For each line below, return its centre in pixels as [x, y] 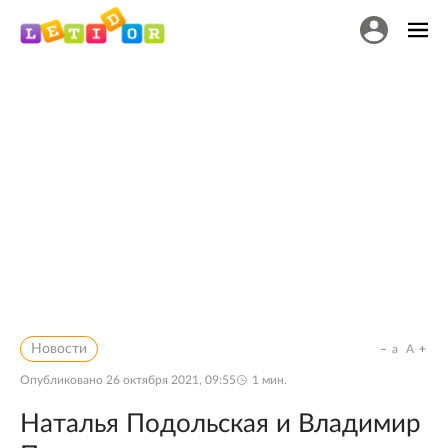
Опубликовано [63, 380]
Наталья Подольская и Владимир [220, 424]
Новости [59, 349]
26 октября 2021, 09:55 [171, 380]
